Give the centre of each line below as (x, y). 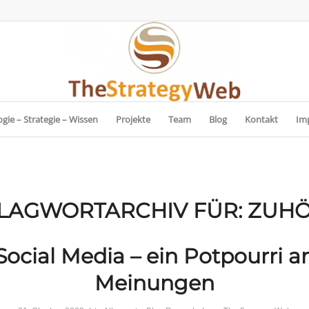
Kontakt (261, 119)
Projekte (133, 119)
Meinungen (154, 283)
